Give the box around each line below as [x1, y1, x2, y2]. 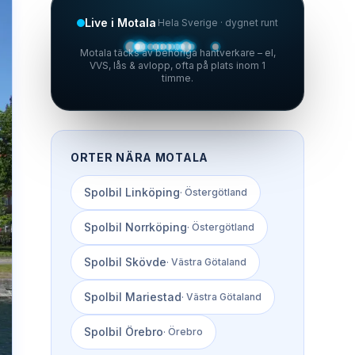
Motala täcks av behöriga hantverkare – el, [79, 47, 276, 59]
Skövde [125, 255, 166, 269]
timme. [162, 72, 193, 84]
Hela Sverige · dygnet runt [158, 17, 278, 29]
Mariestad [125, 290, 181, 303]
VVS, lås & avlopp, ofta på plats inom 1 [90, 59, 265, 71]
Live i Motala [85, 16, 156, 29]
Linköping [125, 185, 180, 199]
